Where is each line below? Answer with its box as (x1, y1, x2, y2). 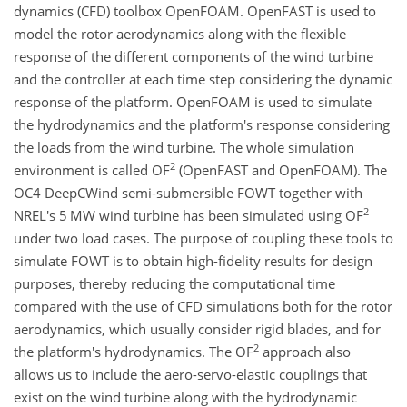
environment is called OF (14, 160, 170, 179)
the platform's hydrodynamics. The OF (14, 342, 253, 361)
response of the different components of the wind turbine (14, 46, 373, 65)
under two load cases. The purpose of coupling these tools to (14, 228, 393, 247)
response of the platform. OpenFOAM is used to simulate (14, 92, 372, 111)
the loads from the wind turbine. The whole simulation (14, 137, 354, 156)
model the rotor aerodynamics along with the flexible (14, 24, 346, 43)
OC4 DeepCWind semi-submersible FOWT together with (14, 183, 362, 202)
